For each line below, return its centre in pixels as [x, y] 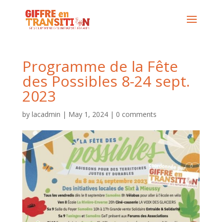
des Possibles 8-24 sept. [106, 81]
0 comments [136, 114]
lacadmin [46, 114]
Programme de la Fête [100, 66]
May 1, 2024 [88, 114]
